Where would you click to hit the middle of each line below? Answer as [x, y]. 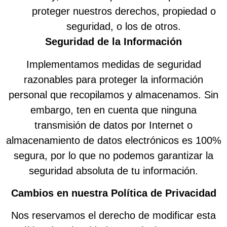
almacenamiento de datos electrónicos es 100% [113, 140]
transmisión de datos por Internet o [113, 125]
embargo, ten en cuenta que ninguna [113, 110]
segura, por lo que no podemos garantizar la [113, 155]
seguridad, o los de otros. [124, 27]
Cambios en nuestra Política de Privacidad [113, 193]
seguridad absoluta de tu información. [113, 171]
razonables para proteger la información [113, 79]
